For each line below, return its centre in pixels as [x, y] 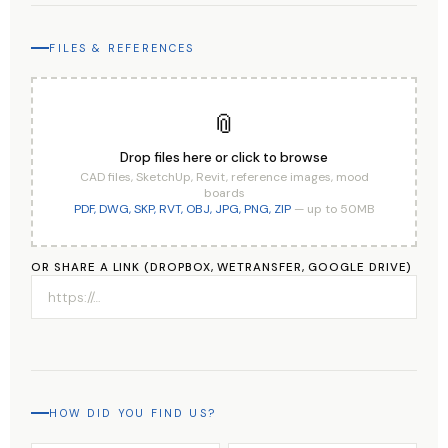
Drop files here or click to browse [224, 157]
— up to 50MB [332, 208]
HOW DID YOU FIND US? [132, 413]
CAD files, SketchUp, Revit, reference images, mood [224, 176]
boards [224, 192]
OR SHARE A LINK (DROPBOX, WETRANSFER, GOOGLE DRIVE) [222, 267]
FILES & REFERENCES [122, 47]
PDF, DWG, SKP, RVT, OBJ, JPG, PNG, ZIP [182, 208]
